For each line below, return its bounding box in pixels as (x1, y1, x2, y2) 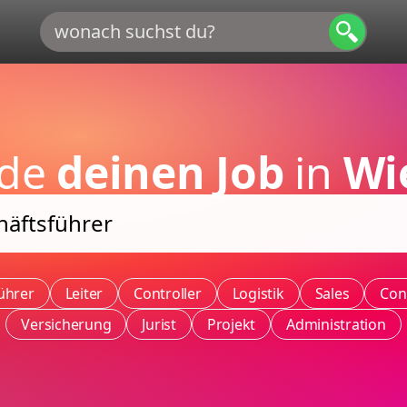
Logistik (232, 283, 284, 303)
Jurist (142, 314, 176, 334)
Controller (134, 283, 202, 303)
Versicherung (21, 314, 112, 334)
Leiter (65, 283, 103, 303)
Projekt (206, 314, 256, 334)
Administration (286, 314, 386, 334)
